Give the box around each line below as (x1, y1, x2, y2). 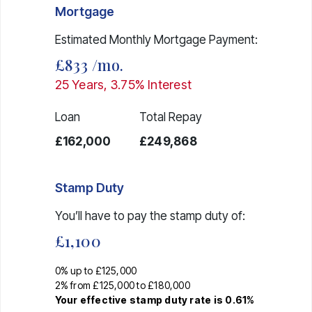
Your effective (54, 293, 130, 306)
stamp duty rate (129, 293, 212, 306)
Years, (68, 77, 111, 92)
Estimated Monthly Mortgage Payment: (54, 32, 258, 47)
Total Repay (139, 109, 202, 124)
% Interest (134, 77, 192, 92)
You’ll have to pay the (54, 208, 170, 223)
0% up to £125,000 (54, 264, 137, 276)
